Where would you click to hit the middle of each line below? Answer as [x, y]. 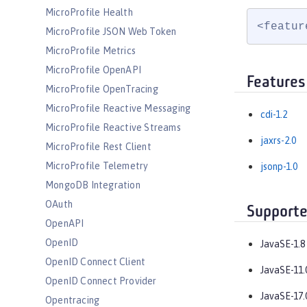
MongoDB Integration [93, 185]
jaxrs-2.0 [278, 141]
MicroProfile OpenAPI [93, 70]
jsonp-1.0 [279, 167]
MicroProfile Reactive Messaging [118, 108]
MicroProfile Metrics [90, 51]
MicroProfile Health [89, 12]
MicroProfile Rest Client [98, 147]
